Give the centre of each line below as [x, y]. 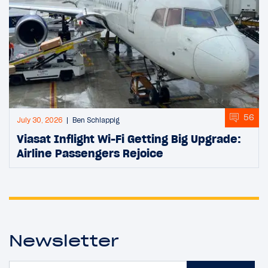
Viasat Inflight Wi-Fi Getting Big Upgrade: [129, 138]
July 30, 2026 [39, 120]
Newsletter [64, 240]
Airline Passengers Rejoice [90, 153]
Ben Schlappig [96, 120]
